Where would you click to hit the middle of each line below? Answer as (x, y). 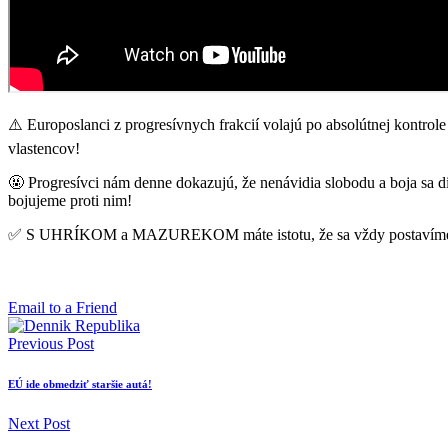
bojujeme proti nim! (70, 200)
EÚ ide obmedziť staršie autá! (80, 383)
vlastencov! (44, 148)
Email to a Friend (62, 307)
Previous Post (51, 343)
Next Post (39, 423)
